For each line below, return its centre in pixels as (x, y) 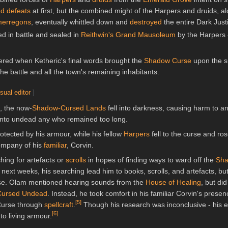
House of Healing (173, 182)
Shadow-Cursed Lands (69, 108)
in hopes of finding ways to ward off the (151, 160)
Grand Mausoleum (146, 35)
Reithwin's (97, 35)
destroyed (146, 22)
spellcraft (59, 205)
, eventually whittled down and (80, 22)
